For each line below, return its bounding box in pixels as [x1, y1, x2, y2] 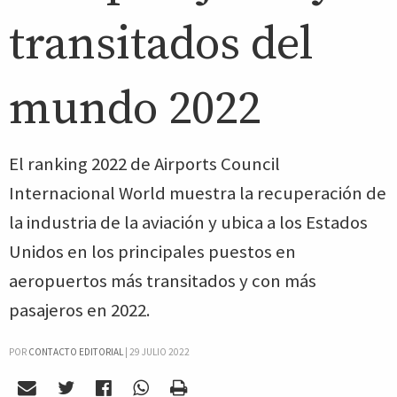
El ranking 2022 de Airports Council [9, 152, 280, 175]
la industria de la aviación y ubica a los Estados [9, 211, 368, 234]
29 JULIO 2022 [129, 346, 190, 358]
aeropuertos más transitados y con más [9, 269, 316, 292]
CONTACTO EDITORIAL [28, 346, 123, 358]
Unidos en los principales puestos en [9, 240, 296, 263]
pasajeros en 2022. [9, 299, 151, 322]
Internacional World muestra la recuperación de [9, 182, 386, 205]
